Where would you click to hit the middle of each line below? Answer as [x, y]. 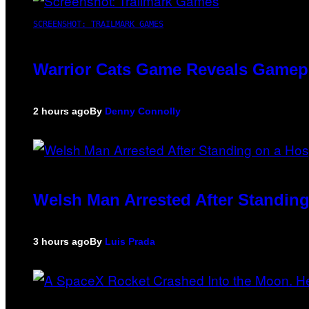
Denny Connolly [143, 111]
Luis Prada [130, 241]
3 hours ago [61, 241]
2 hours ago [61, 111]
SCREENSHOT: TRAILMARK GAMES [98, 24]
